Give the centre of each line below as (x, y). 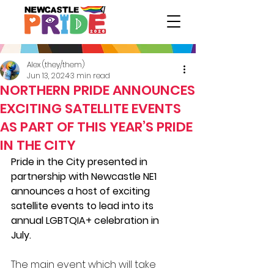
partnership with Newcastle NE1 (85, 176)
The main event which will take (85, 265)
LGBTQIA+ (69, 220)
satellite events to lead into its (83, 206)
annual (28, 220)
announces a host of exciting (82, 191)
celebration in (127, 220)
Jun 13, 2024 (48, 76)
